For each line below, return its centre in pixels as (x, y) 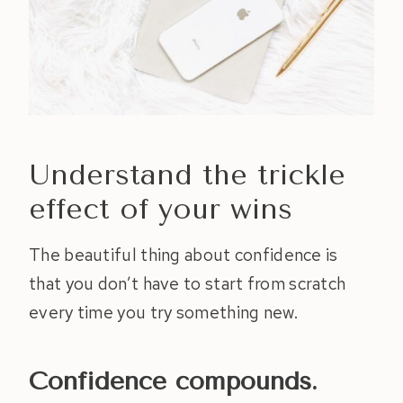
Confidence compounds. (173, 381)
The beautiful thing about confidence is (184, 255)
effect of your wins (161, 210)
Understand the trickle (187, 175)
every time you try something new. (163, 313)
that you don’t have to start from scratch (188, 284)
